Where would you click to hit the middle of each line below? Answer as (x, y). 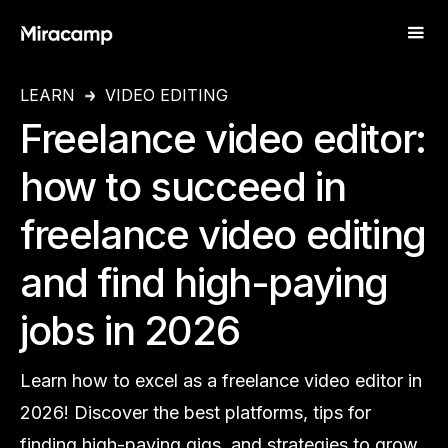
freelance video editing (223, 234)
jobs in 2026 (130, 330)
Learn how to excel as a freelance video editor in (221, 380)
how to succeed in (183, 186)
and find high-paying (204, 282)
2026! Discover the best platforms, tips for (195, 412)
